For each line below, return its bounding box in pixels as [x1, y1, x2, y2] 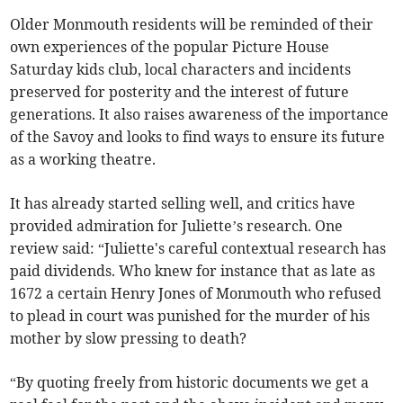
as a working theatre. [10, 149, 157, 168]
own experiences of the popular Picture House [10, 37, 330, 56]
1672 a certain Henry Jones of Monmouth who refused [10, 283, 382, 302]
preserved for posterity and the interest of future [10, 82, 350, 101]
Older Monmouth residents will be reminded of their [10, 14, 374, 33]
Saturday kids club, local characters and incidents [10, 59, 352, 78]
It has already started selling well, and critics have [10, 193, 356, 212]
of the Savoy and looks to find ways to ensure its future [10, 127, 386, 146]
